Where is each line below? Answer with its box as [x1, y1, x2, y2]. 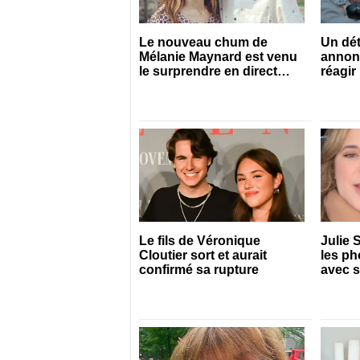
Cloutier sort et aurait [138, 248, 267, 263]
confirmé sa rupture [138, 263, 259, 277]
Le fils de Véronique [138, 234, 260, 248]
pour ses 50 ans [138, 79, 236, 93]
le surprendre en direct [138, 64, 277, 79]
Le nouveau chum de [138, 35, 268, 50]
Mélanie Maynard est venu [138, 50, 297, 64]
